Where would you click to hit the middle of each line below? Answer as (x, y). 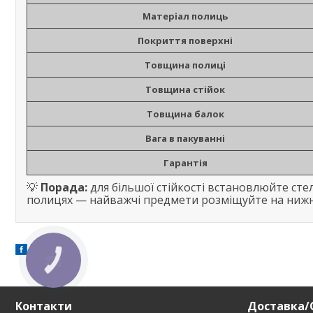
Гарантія (185, 163)
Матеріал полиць (185, 16)
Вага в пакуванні (185, 139)
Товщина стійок (185, 90)
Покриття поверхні (185, 41)
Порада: (64, 188)
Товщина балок (185, 114)
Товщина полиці (185, 65)
